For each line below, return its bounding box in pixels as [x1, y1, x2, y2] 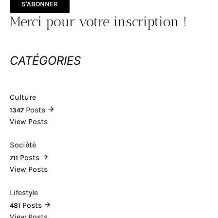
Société [10, 140, 36, 149]
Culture [10, 92, 36, 102]
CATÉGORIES [10, 53, 81, 68]
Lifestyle [10, 187, 38, 197]
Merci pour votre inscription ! [10, 13, 187, 30]
